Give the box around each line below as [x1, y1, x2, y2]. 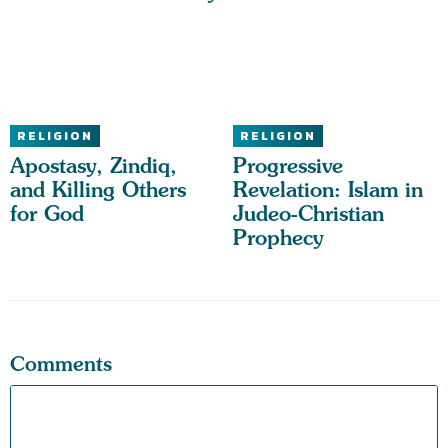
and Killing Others [10, 177, 186, 203]
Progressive [232, 153, 343, 179]
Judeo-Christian [232, 201, 384, 227]
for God [10, 201, 84, 227]
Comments [10, 352, 112, 376]
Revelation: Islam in [232, 177, 423, 203]
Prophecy [232, 225, 324, 251]
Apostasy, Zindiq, [10, 153, 177, 179]
